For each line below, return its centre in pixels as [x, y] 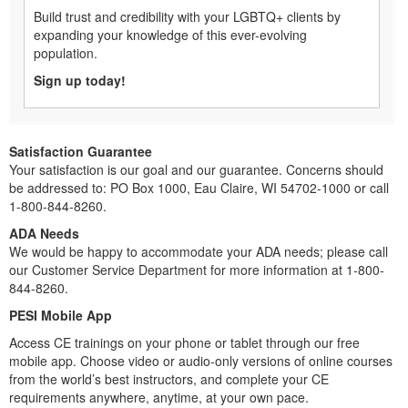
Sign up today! [80, 81]
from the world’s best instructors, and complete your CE [169, 379]
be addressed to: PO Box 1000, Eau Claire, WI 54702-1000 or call [199, 188]
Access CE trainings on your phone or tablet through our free [184, 343]
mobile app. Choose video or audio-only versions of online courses [201, 361]
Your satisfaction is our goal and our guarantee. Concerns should [196, 170]
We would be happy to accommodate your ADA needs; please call [199, 252]
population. [66, 53]
